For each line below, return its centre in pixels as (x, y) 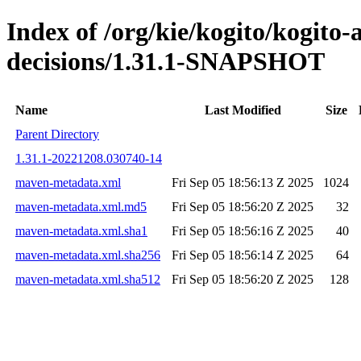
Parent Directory (57, 134)
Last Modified (243, 110)
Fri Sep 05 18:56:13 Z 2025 (243, 182)
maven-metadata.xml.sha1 (81, 230)
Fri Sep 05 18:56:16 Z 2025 (243, 230)
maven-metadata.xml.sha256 (88, 255)
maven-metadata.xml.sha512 (88, 279)
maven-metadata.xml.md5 (81, 206)
